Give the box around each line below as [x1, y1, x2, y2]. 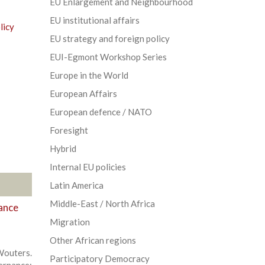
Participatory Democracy [49, 253, 150, 264]
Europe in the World [49, 69, 128, 80]
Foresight [49, 124, 88, 135]
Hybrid [49, 143, 76, 154]
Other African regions [49, 234, 136, 245]
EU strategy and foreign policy [49, 33, 170, 44]
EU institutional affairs [49, 14, 140, 25]
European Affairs [49, 88, 117, 99]
